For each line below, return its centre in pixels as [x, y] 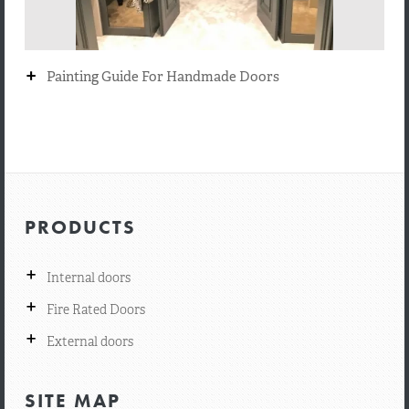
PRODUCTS [80, 227]
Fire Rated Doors [95, 309]
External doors [89, 341]
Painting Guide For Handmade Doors [163, 77]
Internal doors [88, 278]
